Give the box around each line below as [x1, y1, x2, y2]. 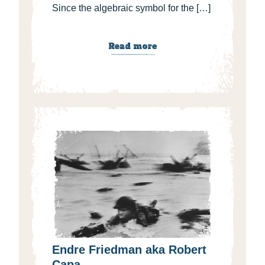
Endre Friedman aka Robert [52, 243, 206, 256]
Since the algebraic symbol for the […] [52, 3, 211, 14]
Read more [108, 40, 157, 52]
